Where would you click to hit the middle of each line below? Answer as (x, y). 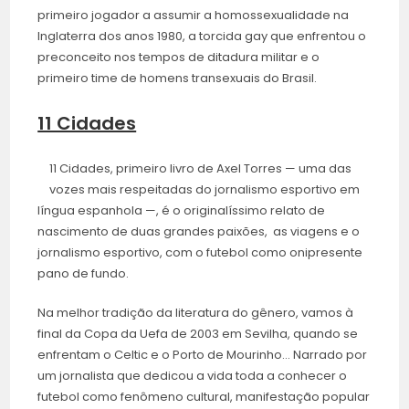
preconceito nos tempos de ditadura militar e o (179, 58)
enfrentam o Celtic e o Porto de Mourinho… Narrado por (203, 355)
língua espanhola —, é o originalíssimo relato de (182, 211)
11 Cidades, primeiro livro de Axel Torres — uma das (201, 169)
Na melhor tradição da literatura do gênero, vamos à (196, 313)
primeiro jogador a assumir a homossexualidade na (194, 16)
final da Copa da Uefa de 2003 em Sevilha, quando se (198, 334)
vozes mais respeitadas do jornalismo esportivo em (205, 190)
